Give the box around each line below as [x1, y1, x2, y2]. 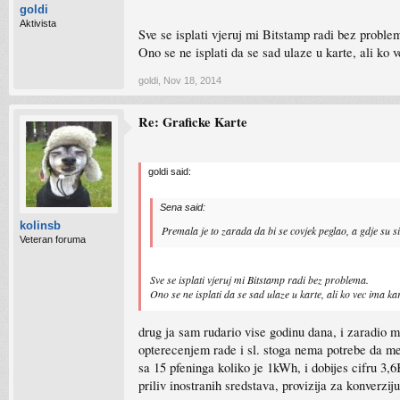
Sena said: [160, 201, 205, 212]
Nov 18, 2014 [163, 75, 221, 86]
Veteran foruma [20, 234, 86, 245]
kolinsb [20, 219, 61, 232]
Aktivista [20, 18, 56, 29]
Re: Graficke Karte [138, 112, 247, 131]
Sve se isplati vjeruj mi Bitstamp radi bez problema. [150, 271, 369, 287]
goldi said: [148, 165, 191, 177]
